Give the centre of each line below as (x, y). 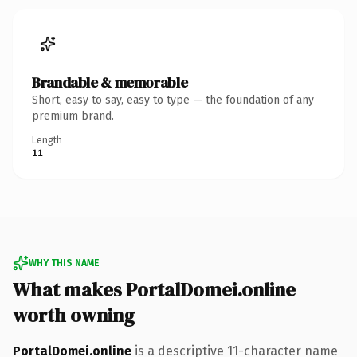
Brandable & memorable (110, 82)
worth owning (74, 315)
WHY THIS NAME (64, 263)
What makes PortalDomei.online (154, 289)
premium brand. (73, 116)
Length (47, 140)
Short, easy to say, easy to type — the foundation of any (173, 100)
